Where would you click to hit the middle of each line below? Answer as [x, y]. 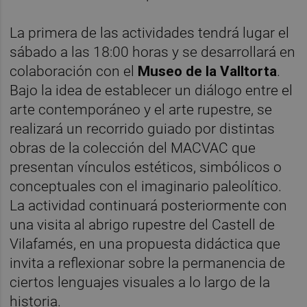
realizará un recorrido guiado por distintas [143, 128]
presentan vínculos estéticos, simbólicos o [146, 167]
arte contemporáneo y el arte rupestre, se [141, 109]
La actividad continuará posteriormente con [149, 205]
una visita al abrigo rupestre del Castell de [143, 224]
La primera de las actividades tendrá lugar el [150, 33]
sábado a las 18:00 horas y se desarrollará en [153, 52]
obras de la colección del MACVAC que [133, 148]
